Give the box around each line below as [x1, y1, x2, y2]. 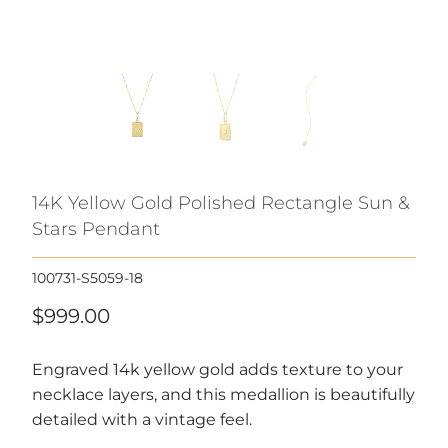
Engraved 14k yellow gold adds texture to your [31, 360, 403, 380]
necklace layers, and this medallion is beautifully [31, 385, 415, 405]
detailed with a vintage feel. [31, 410, 252, 430]
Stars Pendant [31, 218, 160, 240]
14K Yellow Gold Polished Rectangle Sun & [31, 192, 410, 214]
